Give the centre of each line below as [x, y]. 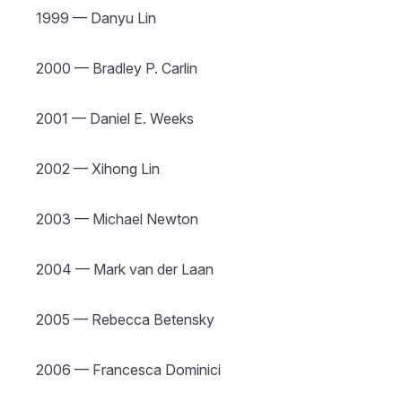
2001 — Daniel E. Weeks [115, 118]
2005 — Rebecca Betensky [125, 319]
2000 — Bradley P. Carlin [117, 68]
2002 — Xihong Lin [98, 169]
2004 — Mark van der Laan [125, 269]
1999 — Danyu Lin [96, 18]
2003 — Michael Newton [117, 219]
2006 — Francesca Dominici [128, 370]
